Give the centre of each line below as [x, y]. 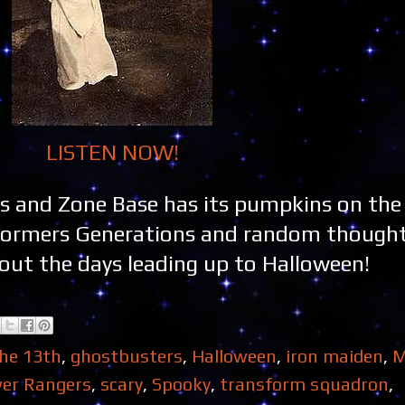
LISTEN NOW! [112, 152]
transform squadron [304, 384]
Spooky [181, 384]
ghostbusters [127, 356]
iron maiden [334, 356]
